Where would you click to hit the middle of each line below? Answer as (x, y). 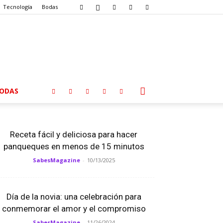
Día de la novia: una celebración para (74, 197)
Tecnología (18, 7)
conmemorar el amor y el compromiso (74, 209)
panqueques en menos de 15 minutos (74, 146)
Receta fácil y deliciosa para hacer (74, 134)
